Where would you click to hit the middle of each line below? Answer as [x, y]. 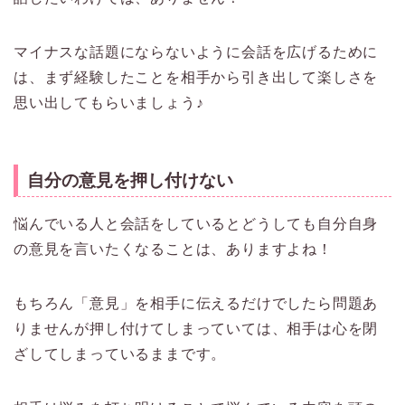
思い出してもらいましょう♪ [109, 102]
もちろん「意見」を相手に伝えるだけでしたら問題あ [196, 304]
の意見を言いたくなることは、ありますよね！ [173, 250]
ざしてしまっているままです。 [120, 354]
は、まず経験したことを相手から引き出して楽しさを [196, 77]
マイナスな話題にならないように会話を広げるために [196, 52]
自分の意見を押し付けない [130, 181]
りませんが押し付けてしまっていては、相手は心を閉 [196, 329]
